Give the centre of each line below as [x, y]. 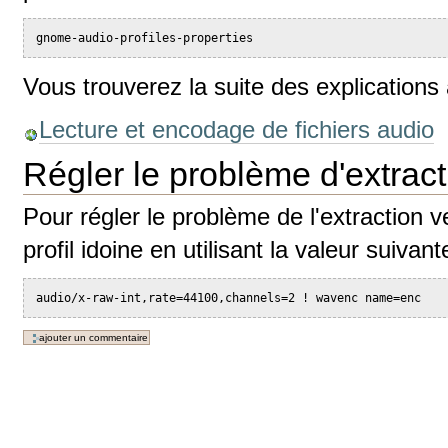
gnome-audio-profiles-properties [145, 38]
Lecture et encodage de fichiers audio [237, 129]
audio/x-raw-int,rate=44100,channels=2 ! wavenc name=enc [229, 297]
